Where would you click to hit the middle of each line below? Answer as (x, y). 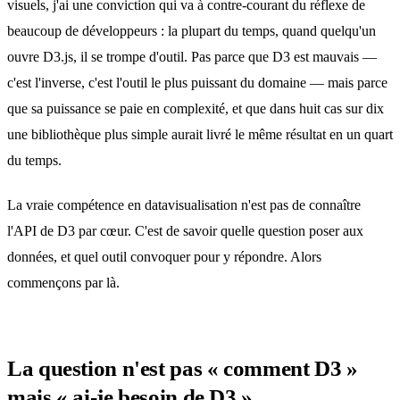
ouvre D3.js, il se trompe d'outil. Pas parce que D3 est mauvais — (192, 57)
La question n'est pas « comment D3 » (183, 368)
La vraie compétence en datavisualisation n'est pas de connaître (184, 204)
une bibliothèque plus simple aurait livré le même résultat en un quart (200, 134)
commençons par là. (63, 282)
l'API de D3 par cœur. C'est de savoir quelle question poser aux (185, 230)
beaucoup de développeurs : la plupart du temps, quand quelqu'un (192, 31)
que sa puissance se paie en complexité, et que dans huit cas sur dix (196, 108)
